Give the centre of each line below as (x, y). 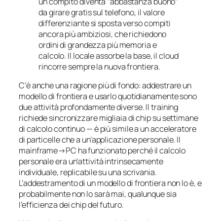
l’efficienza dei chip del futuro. (71, 205)
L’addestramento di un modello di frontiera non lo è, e (110, 183)
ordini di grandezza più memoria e (98, 45)
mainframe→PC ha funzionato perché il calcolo (102, 151)
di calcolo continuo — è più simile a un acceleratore (108, 129)
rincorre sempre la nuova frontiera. (99, 66)
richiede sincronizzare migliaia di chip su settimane (109, 118)
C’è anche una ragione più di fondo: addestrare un (105, 86)
